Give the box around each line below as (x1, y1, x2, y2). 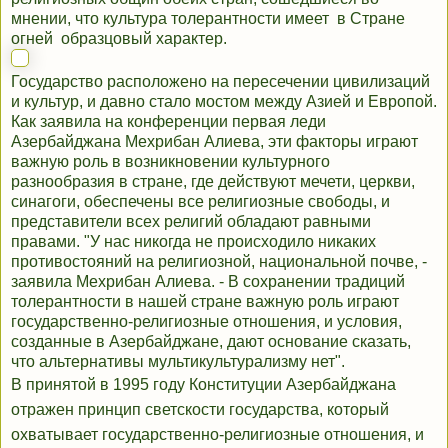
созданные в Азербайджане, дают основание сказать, (11, 333, 411, 351)
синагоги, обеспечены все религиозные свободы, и (11, 193, 390, 211)
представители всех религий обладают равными (11, 213, 371, 231)
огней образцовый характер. (11, 30, 227, 48)
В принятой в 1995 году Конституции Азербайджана (11, 376, 396, 394)
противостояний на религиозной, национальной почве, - (11, 253, 427, 271)
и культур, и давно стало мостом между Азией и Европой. (11, 93, 437, 111)
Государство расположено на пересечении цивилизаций (11, 73, 430, 91)
